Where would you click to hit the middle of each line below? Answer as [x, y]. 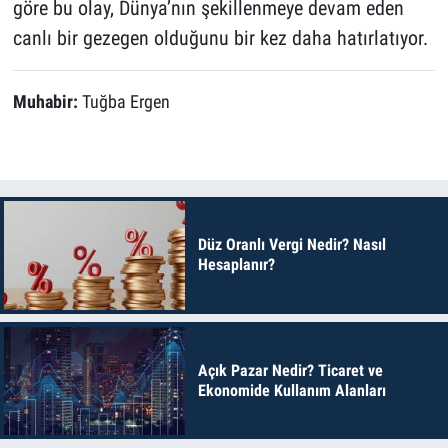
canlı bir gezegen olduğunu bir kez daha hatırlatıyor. [220, 38]
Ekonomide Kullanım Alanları [291, 390]
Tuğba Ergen [125, 102]
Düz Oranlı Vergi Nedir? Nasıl [291, 245]
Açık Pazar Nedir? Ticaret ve [290, 370]
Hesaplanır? [236, 265]
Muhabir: [47, 102]
